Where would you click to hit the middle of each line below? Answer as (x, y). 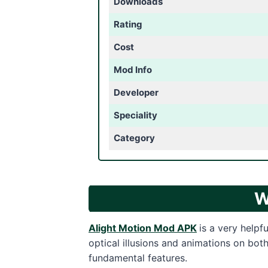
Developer (136, 92)
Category (134, 138)
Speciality (135, 115)
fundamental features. (138, 258)
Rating (128, 24)
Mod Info (133, 70)
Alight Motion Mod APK (143, 228)
